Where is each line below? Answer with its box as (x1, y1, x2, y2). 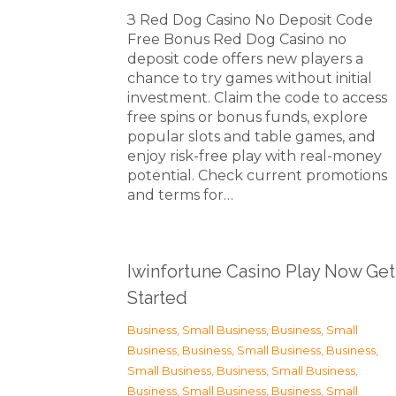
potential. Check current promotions (127, 167, 387, 184)
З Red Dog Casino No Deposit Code (127, 11, 373, 28)
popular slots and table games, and (127, 128, 376, 145)
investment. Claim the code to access (127, 89, 387, 106)
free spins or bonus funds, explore (127, 109, 368, 126)
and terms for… (127, 187, 233, 203)
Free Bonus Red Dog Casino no (127, 31, 346, 48)
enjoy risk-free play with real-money (127, 148, 382, 164)
